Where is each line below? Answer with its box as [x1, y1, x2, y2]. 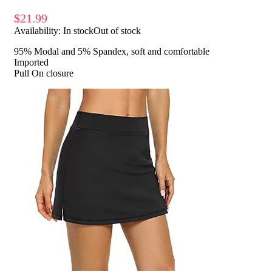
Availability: [14, 25, 63, 36]
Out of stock [93, 25, 141, 36]
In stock [63, 25, 93, 36]
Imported [14, 56, 49, 67]
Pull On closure [14, 67, 73, 78]
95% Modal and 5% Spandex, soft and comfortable [14, 46, 209, 56]
